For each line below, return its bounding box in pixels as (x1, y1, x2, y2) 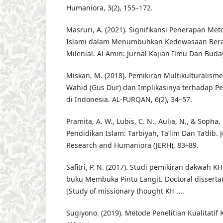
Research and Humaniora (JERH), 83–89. (66, 140, 199, 150)
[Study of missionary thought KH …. (66, 186, 184, 196)
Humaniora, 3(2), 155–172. (66, 3, 153, 13)
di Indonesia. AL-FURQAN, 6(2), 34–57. (66, 95, 192, 105)
